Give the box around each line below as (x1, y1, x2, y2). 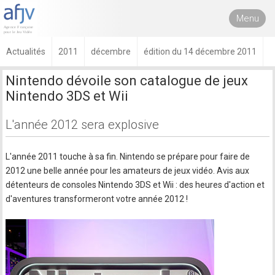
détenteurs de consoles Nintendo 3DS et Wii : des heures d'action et (6, 180, 265, 190)
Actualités (6, 47, 45, 56)
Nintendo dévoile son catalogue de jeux (6, 73, 249, 88)
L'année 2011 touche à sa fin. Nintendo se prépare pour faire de (6, 152, 250, 161)
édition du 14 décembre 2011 (144, 47, 257, 56)
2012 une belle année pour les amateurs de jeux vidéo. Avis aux (6, 166, 250, 176)
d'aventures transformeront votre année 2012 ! (6, 194, 188, 204)
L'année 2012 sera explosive (6, 117, 160, 132)
